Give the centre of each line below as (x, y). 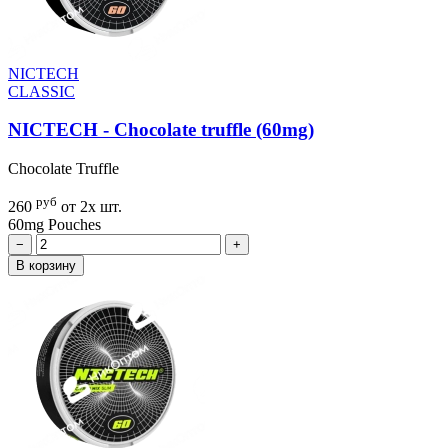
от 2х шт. (91, 207)
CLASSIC (41, 91)
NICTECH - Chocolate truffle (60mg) (161, 130)
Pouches (74, 225)
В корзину (46, 266)
